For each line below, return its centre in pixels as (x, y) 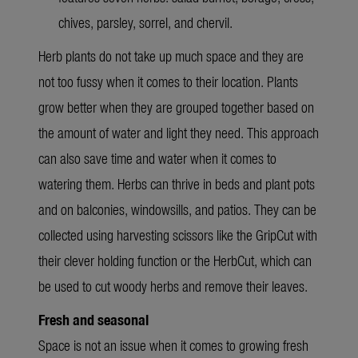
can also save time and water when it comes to (157, 157)
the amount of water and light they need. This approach (179, 132)
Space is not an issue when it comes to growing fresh (173, 344)
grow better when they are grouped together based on (176, 106)
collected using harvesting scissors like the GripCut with (178, 234)
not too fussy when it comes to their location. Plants (168, 81)
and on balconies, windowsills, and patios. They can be (177, 209)
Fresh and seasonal (93, 319)
